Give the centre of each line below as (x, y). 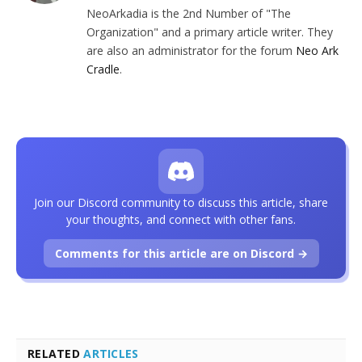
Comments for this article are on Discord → (181, 253)
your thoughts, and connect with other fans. (181, 219)
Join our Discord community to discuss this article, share (181, 202)
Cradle (103, 69)
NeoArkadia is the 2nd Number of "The (189, 13)
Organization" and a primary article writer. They (210, 32)
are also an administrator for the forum (191, 50)
